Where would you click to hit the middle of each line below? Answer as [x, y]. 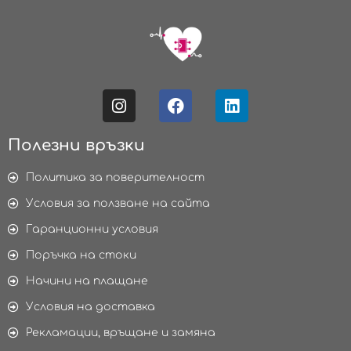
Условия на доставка [90, 307]
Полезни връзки [76, 146]
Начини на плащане [87, 281]
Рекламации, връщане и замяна [120, 333]
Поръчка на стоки [81, 255]
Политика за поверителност [115, 178]
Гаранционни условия [92, 230]
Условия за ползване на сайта [118, 204]
